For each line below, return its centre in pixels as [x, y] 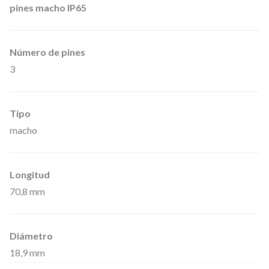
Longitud [30, 175]
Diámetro [31, 236]
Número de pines [47, 52]
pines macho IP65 [48, 8]
